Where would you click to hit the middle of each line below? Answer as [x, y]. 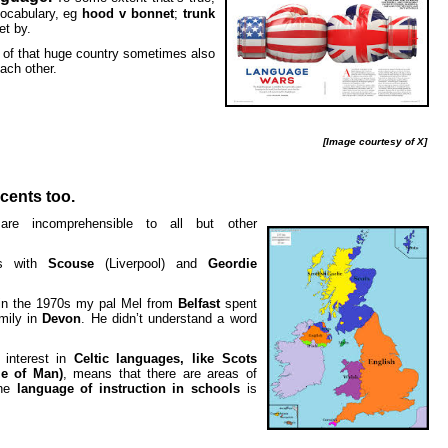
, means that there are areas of [159, 373]
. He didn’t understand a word [169, 318]
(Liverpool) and [150, 263]
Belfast [198, 303]
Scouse [70, 263]
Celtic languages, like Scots [165, 358]
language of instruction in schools [128, 388]
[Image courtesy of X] [380, 141]
